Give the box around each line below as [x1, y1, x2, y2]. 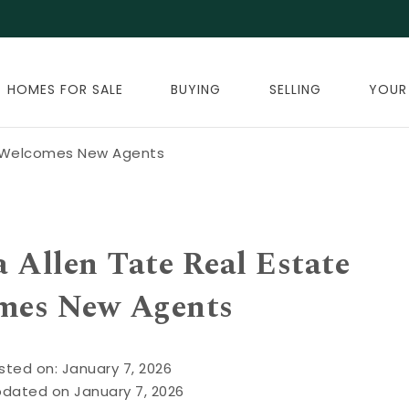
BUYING [171, 80, 222, 99]
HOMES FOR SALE [6, 80, 123, 99]
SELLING [268, 80, 321, 99]
